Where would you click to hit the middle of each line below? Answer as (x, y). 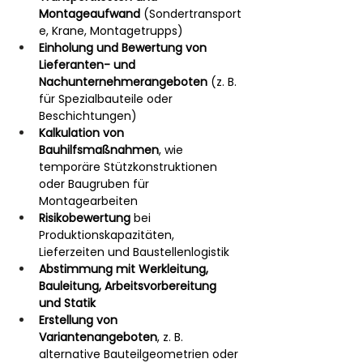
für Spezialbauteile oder (107, 99)
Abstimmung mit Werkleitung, (125, 269)
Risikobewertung (85, 218)
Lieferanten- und (89, 65)
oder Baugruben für (96, 184)
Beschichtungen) (88, 116)
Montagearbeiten (88, 201)
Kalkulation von (83, 133)
